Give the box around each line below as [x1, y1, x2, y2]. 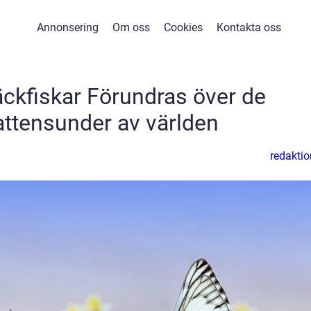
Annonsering [36, 21, 99, 34]
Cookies [163, 21, 203, 34]
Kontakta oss [216, 21, 281, 34]
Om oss [112, 21, 150, 34]
